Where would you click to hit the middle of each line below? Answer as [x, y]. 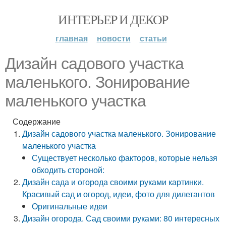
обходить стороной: [68, 170]
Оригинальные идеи [70, 206]
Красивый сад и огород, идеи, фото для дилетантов [119, 194]
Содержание [37, 121]
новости [114, 38]
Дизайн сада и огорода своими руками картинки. [113, 182]
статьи [153, 38]
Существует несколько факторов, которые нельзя [125, 158]
